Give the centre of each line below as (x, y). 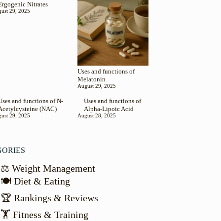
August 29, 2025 (96, 86)
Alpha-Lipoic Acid (109, 109)
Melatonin (91, 79)
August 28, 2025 (96, 115)
